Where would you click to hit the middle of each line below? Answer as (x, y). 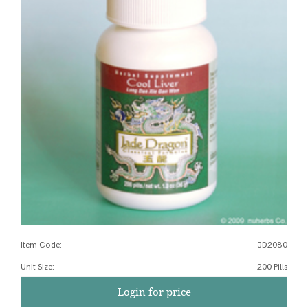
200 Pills (272, 267)
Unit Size (36, 267)
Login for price (154, 292)
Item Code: (41, 245)
